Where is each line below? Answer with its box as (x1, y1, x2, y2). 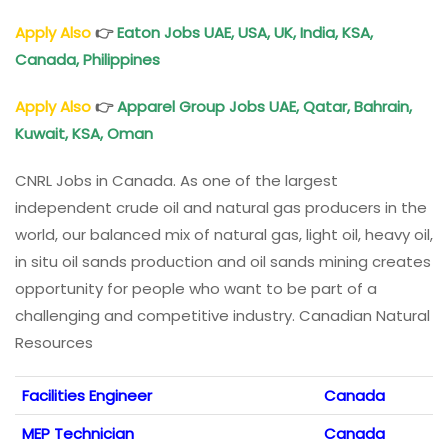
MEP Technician (22, 422, 134, 444)
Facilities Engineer (22, 384, 152, 406)
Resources (15, 331, 93, 353)
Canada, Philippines (15, 48, 164, 70)
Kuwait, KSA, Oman (15, 122, 157, 144)
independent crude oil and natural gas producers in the (15, 196, 427, 218)
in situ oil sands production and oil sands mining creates (15, 250, 431, 272)
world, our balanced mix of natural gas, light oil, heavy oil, (15, 223, 433, 245)
